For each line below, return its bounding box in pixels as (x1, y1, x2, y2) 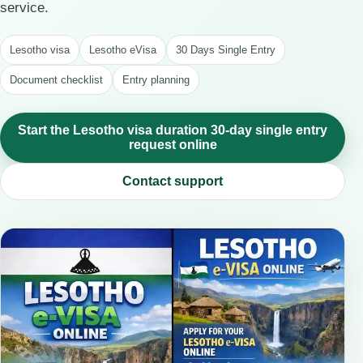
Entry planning (122, 74, 190, 86)
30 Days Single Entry (176, 44, 275, 56)
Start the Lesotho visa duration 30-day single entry (18, 123, 327, 137)
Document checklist (10, 74, 103, 86)
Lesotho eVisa (89, 44, 156, 56)
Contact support (122, 174, 223, 188)
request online (128, 138, 217, 152)
